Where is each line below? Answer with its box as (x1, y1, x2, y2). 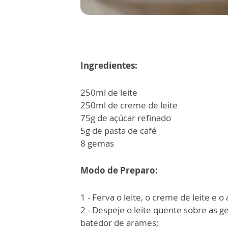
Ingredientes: (80, 60, 137, 72)
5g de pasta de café (80, 125, 157, 137)
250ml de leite (80, 87, 137, 99)
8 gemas (80, 137, 114, 150)
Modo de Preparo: (80, 164, 158, 177)
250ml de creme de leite (80, 99, 178, 111)
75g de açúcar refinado (80, 112, 171, 124)
